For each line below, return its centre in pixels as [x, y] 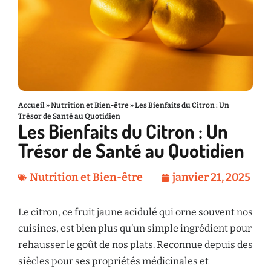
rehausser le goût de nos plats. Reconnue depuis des [135, 245]
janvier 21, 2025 [211, 177]
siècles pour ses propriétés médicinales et [113, 261]
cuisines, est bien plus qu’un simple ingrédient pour [135, 228]
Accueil [31, 105]
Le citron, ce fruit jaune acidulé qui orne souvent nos [135, 212]
